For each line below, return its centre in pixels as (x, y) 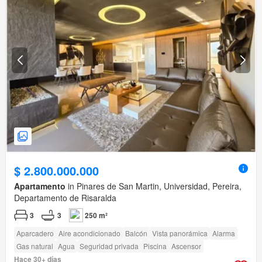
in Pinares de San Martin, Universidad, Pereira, (154, 186)
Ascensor (186, 246)
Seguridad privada (109, 246)
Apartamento (40, 186)
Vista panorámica (180, 233)
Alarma (224, 233)
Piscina (155, 246)
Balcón (136, 233)
